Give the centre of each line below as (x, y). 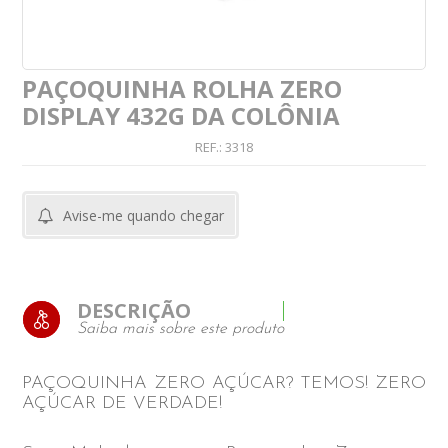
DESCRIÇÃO (134, 311)
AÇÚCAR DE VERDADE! (122, 404)
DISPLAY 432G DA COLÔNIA (181, 116)
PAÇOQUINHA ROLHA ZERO (182, 89)
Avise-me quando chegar (144, 216)
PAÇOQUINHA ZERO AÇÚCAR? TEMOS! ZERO (224, 384)
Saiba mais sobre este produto (181, 329)
